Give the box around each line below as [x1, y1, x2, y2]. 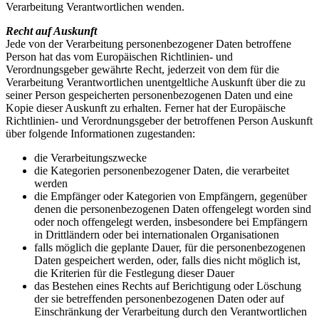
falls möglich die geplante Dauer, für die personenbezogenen [34, 241, 305, 254]
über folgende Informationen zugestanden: [6, 127, 195, 140]
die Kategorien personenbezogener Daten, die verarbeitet [34, 164, 289, 177]
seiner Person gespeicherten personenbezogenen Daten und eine [6, 89, 293, 102]
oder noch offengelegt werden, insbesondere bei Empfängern [34, 216, 308, 229]
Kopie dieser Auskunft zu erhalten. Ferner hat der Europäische [6, 102, 286, 115]
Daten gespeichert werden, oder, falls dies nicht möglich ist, [34, 254, 300, 267]
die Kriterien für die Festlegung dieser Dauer [34, 267, 234, 280]
